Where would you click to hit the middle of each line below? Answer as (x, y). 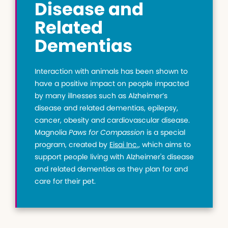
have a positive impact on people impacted (112, 84)
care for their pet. (65, 181)
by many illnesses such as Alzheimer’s (101, 96)
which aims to (165, 145)
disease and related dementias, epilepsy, (106, 108)
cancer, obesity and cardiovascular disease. (112, 120)
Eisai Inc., (125, 145)
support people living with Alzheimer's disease (114, 157)
